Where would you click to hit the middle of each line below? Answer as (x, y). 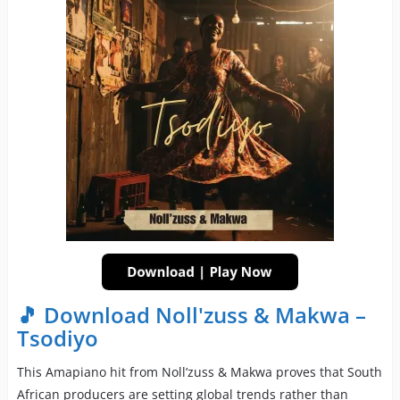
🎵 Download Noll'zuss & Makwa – (191, 315)
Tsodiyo (57, 338)
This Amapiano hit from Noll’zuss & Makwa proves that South (199, 372)
